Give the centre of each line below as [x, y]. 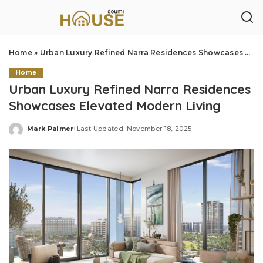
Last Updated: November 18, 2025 [134, 128]
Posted [41, 133]
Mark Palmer [50, 128]
